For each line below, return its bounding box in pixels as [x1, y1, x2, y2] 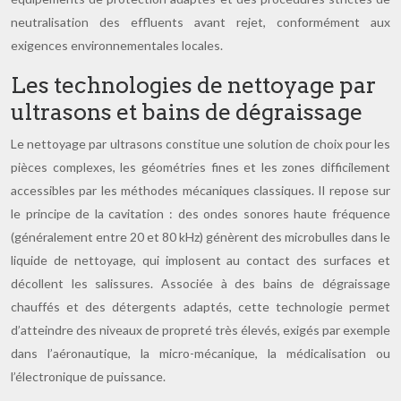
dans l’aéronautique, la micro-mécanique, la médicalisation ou [11, 346, 390, 361]
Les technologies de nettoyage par [11, 72, 376, 98]
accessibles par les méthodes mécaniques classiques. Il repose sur [11, 183, 390, 198]
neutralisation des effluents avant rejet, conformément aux [11, 14, 390, 30]
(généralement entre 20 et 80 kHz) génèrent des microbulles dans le [11, 229, 390, 244]
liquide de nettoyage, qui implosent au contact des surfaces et [11, 252, 390, 268]
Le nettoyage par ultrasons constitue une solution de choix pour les [11, 136, 390, 151]
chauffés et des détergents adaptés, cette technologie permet [11, 299, 390, 314]
